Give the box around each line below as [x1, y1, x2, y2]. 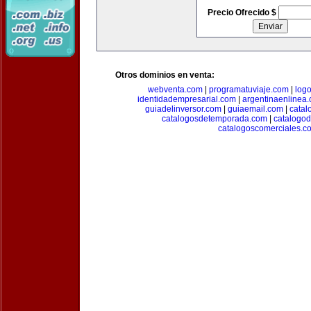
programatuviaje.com [209, 85, 289, 94]
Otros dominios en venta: [115, 70, 215, 80]
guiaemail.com [227, 104, 283, 114]
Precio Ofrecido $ [207, 8, 278, 17]
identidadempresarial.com [137, 94, 236, 104]
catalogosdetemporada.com [161, 114, 267, 124]
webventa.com [148, 85, 203, 94]
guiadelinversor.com [144, 104, 221, 114]
